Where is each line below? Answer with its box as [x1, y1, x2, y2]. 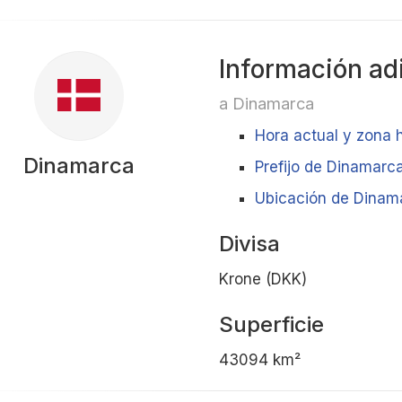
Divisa [218, 231, 280, 257]
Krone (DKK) [218, 270, 307, 288]
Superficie [218, 311, 324, 337]
